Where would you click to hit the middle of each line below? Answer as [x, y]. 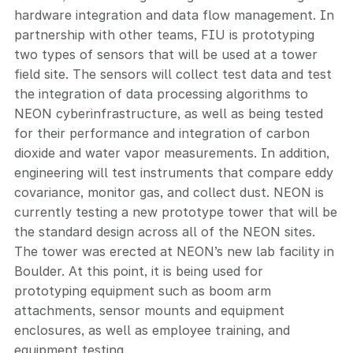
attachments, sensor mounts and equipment [149, 310]
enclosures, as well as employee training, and [152, 330]
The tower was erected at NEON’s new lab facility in [174, 251]
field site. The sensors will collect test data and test [173, 74]
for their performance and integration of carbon [162, 133]
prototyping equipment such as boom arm [143, 291]
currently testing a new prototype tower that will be [176, 212]
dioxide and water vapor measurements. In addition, [172, 153]
